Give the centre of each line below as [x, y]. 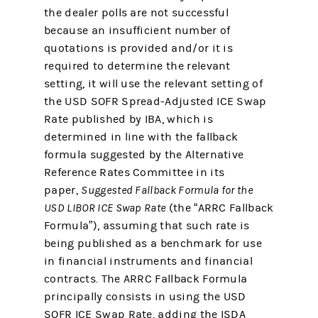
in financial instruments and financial [148, 261]
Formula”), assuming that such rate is [147, 226]
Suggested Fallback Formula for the [167, 190]
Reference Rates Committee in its [135, 172]
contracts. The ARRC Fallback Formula [146, 279]
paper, [63, 190]
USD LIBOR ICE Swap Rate [105, 208]
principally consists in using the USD [145, 297]
